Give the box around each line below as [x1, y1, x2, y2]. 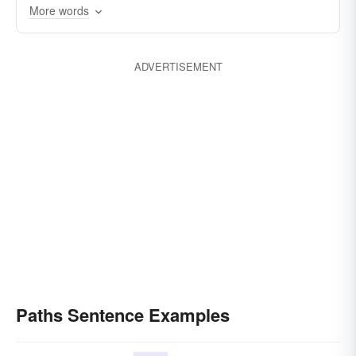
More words [29, 2, 89, 18]
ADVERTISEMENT [133, 59, 222, 74]
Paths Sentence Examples [16, 302, 230, 327]
